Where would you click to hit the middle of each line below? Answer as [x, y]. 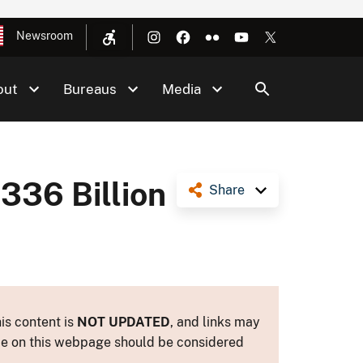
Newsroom [45, 36]
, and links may [215, 322]
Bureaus [90, 89]
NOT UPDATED [124, 322]
